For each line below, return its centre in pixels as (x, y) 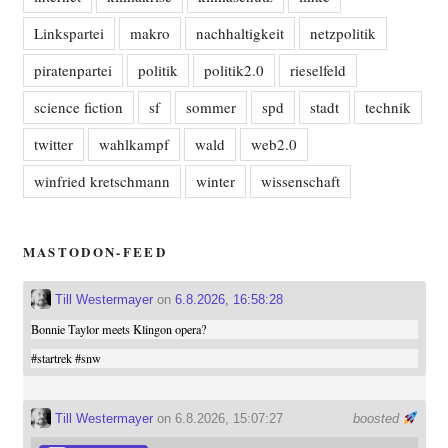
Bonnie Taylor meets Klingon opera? (118, 328)
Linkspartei (68, 33)
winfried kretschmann (101, 181)
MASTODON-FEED (95, 251)
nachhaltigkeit (239, 33)
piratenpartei (72, 70)
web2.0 (273, 144)
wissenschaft (300, 181)
